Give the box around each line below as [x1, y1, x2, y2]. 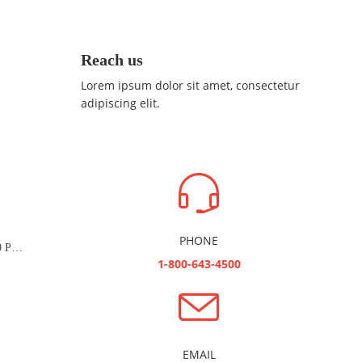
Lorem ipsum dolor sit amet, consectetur [80, 77, 300, 93]
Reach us [80, 50, 143, 69]
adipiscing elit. [80, 95, 160, 111]
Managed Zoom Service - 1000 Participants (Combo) [11, 241, 23, 254]
